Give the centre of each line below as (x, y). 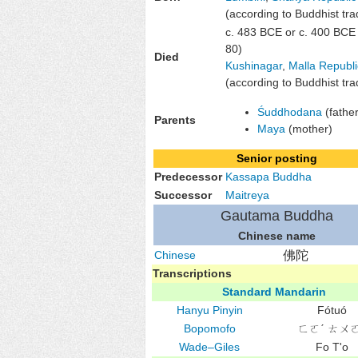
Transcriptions (192, 273)
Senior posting (276, 158)
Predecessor (188, 176)
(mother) (309, 128)
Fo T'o (332, 346)
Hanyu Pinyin (209, 310)
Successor (183, 195)
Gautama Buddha (276, 215)
